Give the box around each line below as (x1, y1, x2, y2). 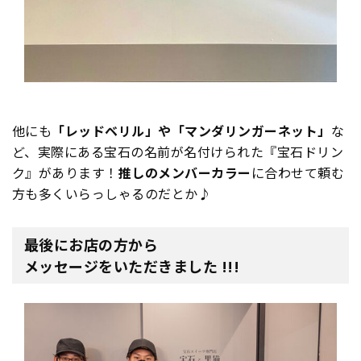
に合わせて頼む (251, 163, 345, 183)
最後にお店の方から (24, 234, 159, 255)
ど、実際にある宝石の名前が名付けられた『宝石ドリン (12, 142, 344, 162)
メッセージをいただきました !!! (24, 255, 240, 277)
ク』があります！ (12, 163, 118, 183)
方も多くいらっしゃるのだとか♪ (12, 184, 212, 204)
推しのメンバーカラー (118, 163, 251, 183)
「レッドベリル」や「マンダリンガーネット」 (52, 121, 331, 141)
